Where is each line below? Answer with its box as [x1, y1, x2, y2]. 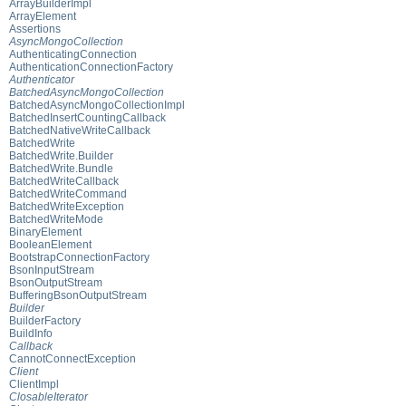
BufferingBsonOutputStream [9, 288, 147, 302]
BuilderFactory [9, 314, 81, 327]
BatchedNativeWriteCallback [9, 123, 150, 137]
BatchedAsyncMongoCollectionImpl [9, 98, 185, 111]
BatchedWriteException [9, 199, 124, 213]
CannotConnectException [9, 352, 136, 365]
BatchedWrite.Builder [9, 149, 113, 162]
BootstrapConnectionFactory [9, 250, 150, 264]
